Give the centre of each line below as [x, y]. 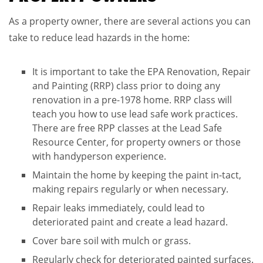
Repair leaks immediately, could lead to [119, 208]
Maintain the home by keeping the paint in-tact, [137, 175]
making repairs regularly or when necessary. [130, 189]
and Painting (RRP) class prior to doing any [126, 85]
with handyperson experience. [99, 156]
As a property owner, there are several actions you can [130, 21]
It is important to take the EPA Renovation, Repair [141, 71]
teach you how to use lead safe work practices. [135, 114]
